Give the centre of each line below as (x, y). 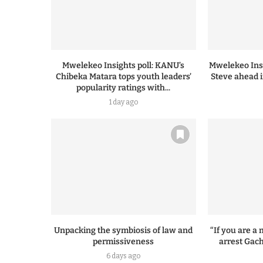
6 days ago (124, 256)
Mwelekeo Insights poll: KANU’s (124, 66)
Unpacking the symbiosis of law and (124, 231)
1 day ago (123, 102)
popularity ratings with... (124, 88)
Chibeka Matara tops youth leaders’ (123, 77)
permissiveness (124, 242)
